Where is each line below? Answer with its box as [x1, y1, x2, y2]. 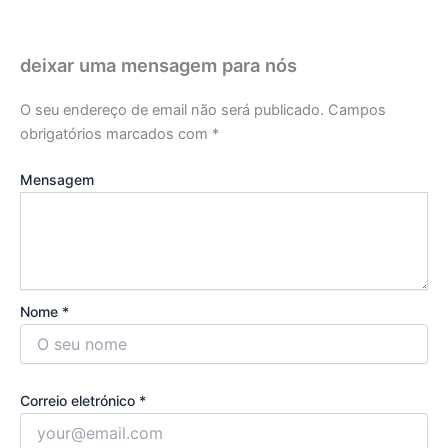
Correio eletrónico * [20, 392, 146, 410]
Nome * [20, 302, 69, 320]
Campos [328, 101, 386, 120]
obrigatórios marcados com [20, 125, 212, 144]
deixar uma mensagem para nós [20, 53, 297, 76]
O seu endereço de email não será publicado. [20, 101, 324, 120]
